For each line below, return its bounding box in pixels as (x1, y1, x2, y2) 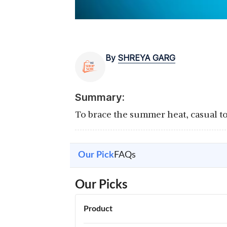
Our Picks (75, 179, 128, 191)
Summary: (75, 91, 125, 103)
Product (84, 205, 112, 213)
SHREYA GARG (118, 53, 175, 63)
